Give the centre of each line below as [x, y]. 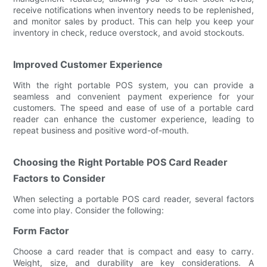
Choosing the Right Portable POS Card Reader [121, 162]
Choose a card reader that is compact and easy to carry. [133, 251]
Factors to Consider [60, 178]
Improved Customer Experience [88, 64]
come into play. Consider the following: [89, 210]
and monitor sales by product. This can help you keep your [133, 21]
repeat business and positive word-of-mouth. [101, 130]
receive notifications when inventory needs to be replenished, [133, 10]
